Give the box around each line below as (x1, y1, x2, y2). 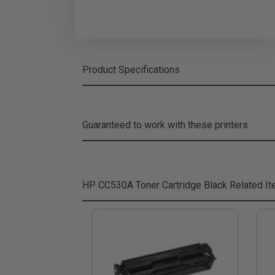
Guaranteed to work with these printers (82, 119, 248, 131)
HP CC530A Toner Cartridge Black (82, 179, 227, 191)
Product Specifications (82, 64, 180, 76)
